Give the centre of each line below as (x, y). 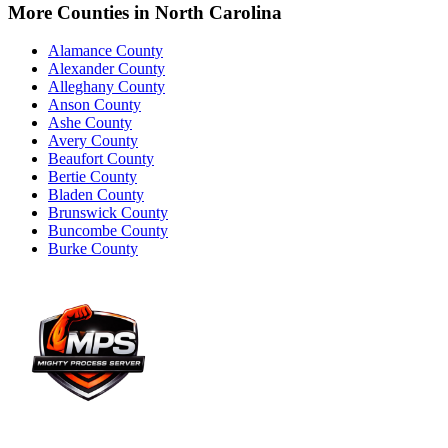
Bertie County (92, 177)
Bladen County (96, 195)
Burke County (93, 249)
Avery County (93, 141)
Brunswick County (108, 213)
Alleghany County (106, 87)
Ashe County (90, 123)
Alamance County (105, 51)
